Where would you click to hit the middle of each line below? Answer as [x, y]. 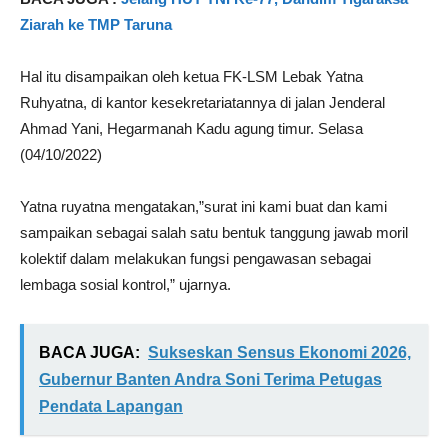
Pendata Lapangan [111, 406]
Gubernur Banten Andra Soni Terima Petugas [210, 379]
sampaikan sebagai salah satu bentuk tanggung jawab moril [214, 232]
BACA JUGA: [89, 352]
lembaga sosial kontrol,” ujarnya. [125, 284]
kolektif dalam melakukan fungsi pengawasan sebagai [195, 258]
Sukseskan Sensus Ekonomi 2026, [279, 352]
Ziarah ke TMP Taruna [96, 24]
